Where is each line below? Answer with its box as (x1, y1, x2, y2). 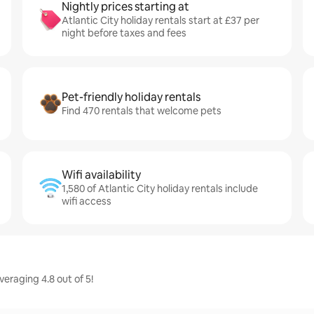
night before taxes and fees (62, 27, 186, 39)
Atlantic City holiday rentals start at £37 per (62, 14, 259, 27)
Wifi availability (62, 168, 141, 182)
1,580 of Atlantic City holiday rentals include (62, 182, 258, 195)
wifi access (62, 195, 111, 207)
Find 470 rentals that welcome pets (62, 104, 221, 117)
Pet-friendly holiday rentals (62, 90, 200, 104)
